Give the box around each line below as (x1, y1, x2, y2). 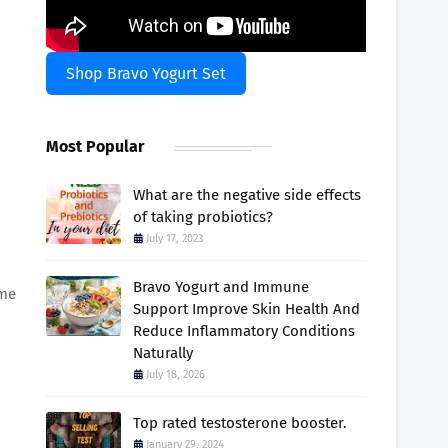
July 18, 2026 (146, 368, 205, 381)
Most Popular (46, 137, 144, 156)
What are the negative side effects (133, 186, 361, 204)
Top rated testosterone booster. (133, 414, 347, 432)
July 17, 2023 (146, 232, 203, 245)
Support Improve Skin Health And (133, 300, 360, 318)
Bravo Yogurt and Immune (133, 278, 309, 296)
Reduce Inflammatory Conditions (133, 322, 355, 340)
